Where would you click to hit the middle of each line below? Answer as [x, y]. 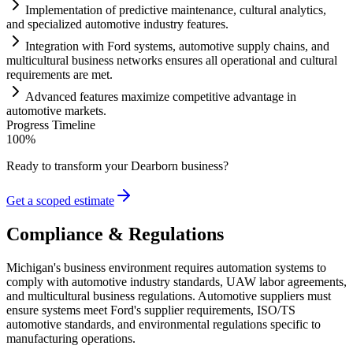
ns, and [312, 46]
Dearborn [154, 165]
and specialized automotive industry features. [117, 24]
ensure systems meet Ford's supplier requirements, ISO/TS [151, 310]
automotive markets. [56, 110]
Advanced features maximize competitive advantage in [161, 96]
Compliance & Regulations [115, 234]
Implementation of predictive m [103, 9]
